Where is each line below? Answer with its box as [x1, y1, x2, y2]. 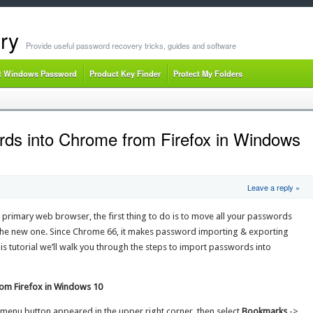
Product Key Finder [89, 68, 161, 79]
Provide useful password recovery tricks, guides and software [25, 40, 236, 51]
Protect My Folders [173, 68, 242, 79]
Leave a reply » [247, 182, 300, 194]
